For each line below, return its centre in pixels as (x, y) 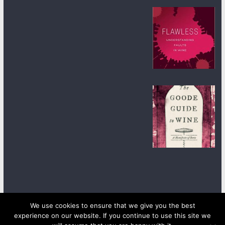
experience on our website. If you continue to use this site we (113, 215)
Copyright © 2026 (54, 217)
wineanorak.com (110, 217)
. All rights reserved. (169, 217)
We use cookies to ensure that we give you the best (113, 205)
